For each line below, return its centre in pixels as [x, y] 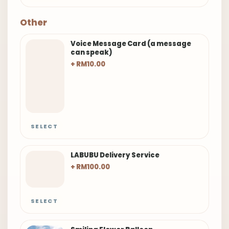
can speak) [91, 53]
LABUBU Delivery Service [115, 155]
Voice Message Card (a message [131, 44]
